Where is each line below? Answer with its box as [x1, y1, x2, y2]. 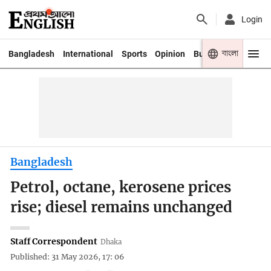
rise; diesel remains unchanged [10, 198, 233, 217]
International [62, 48, 113, 59]
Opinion [155, 48, 186, 59]
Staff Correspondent [10, 235, 98, 247]
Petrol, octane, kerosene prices [10, 178, 232, 197]
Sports [121, 48, 147, 59]
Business [194, 48, 229, 59]
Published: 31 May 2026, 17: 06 [10, 252, 125, 262]
